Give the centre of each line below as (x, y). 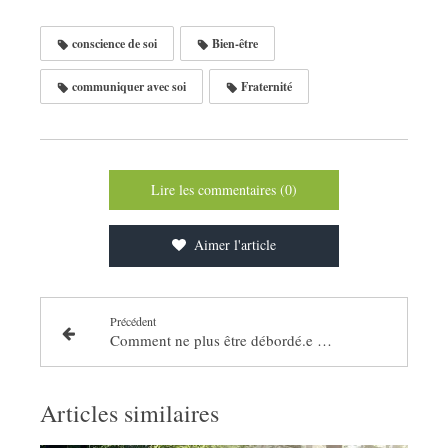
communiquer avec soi (127, 86)
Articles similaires (129, 412)
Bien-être (233, 43)
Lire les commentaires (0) (224, 189)
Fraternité (265, 86)
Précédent (132, 320)
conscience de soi (113, 43)
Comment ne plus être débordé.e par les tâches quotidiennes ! (324, 339)
